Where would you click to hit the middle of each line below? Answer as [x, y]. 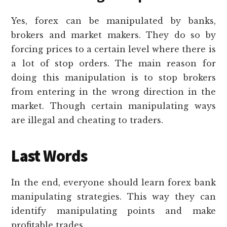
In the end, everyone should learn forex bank [113, 182]
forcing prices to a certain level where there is [113, 49]
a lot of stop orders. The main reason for [113, 63]
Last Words [49, 156]
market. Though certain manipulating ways [113, 106]
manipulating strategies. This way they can [113, 196]
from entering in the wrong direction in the [113, 91]
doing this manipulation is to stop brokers [113, 77]
